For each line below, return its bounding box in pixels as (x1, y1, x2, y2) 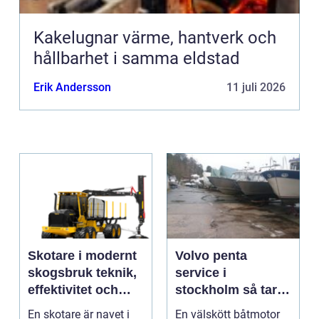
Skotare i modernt (28, 249, 137, 263)
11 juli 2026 (226, 80, 286, 95)
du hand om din (175, 300, 271, 315)
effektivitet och (28, 283, 118, 298)
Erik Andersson (33, 80, 111, 95)
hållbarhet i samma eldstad (33, 48, 240, 69)
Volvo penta (175, 249, 247, 263)
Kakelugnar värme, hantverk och (33, 28, 122, 48)
